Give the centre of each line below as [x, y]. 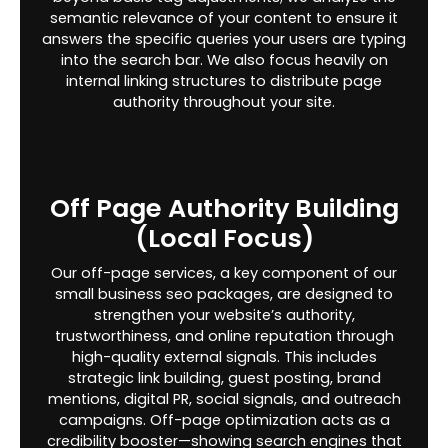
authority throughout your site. [224, 101]
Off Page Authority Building [224, 207]
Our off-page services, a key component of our [224, 272]
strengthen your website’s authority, [224, 314]
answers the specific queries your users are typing [224, 38]
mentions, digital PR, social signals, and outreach [224, 398]
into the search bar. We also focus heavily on [224, 59]
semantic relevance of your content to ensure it [224, 17]
